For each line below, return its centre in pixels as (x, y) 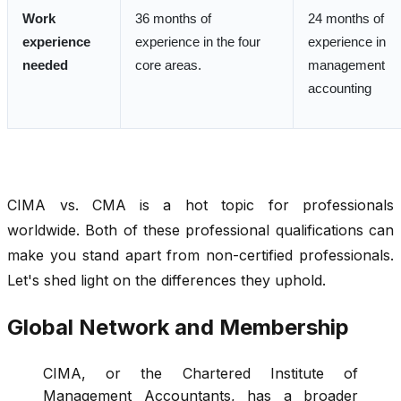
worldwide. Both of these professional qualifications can (200, 230)
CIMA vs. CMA (67, 205)
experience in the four (198, 42)
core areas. (168, 65)
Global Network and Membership (178, 327)
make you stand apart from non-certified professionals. (200, 255)
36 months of (173, 18)
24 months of (346, 18)
